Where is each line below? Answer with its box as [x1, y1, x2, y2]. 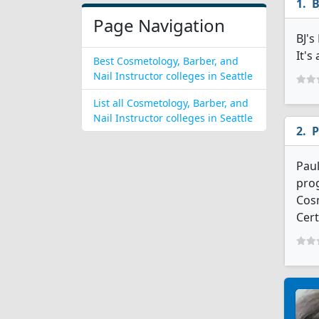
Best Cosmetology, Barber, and [93, 54, 239, 68]
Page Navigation [93, 14, 225, 37]
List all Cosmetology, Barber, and [93, 96, 249, 110]
